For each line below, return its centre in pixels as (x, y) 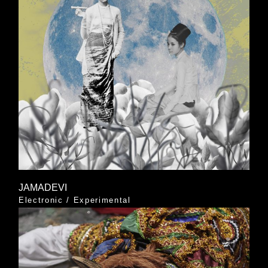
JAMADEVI (42, 188)
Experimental (102, 200)
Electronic (41, 200)
